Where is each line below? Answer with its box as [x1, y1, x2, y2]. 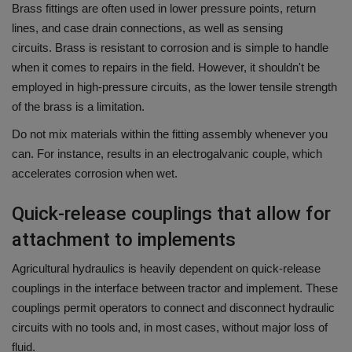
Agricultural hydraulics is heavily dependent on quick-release [12, 262, 321, 276]
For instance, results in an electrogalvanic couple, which [37, 147, 322, 161]
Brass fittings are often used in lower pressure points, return [12, 2, 316, 16]
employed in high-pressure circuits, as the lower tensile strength [12, 80, 337, 94]
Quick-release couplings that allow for [12, 203, 331, 225]
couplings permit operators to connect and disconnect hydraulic [12, 301, 335, 315]
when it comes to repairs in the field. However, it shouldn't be [12, 60, 320, 75]
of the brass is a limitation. [12, 100, 145, 114]
